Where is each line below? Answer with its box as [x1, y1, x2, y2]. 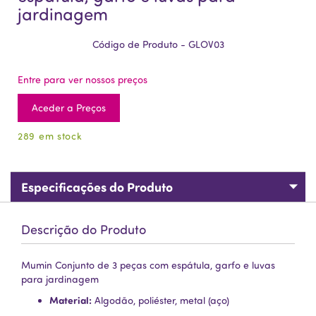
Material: [49, 293, 92, 307]
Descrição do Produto [21, 221, 146, 237]
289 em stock [18, 130, 83, 142]
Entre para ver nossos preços [18, 73, 147, 85]
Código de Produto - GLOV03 [92, 38, 224, 50]
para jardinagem [21, 273, 99, 285]
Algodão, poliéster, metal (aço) [92, 294, 229, 306]
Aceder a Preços [32, 102, 106, 114]
